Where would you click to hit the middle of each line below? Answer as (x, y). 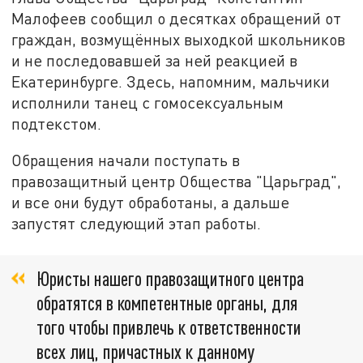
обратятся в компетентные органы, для (167, 302)
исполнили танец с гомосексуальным (148, 102)
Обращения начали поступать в (126, 160)
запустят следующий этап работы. (137, 224)
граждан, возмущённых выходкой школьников (179, 39)
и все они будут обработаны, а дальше (151, 203)
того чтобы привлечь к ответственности (169, 327)
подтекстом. (57, 123)
